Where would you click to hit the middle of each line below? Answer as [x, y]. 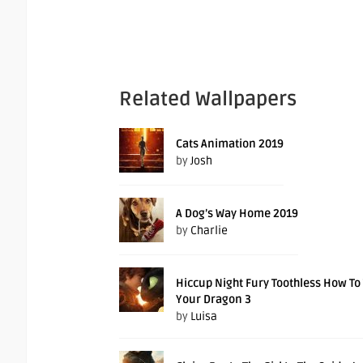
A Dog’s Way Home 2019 [237, 213]
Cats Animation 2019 [230, 143]
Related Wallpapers [208, 99]
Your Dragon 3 [214, 299]
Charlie [209, 230]
